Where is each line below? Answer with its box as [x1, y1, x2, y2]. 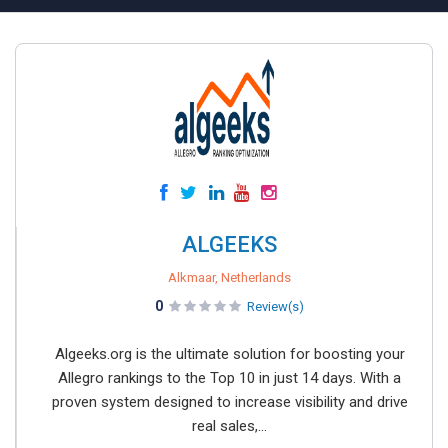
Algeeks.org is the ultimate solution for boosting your [54, 345, 405, 363]
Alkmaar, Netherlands [168, 270, 291, 285]
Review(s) [247, 299, 304, 314]
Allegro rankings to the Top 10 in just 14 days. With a [58, 369, 401, 387]
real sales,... [192, 417, 267, 435]
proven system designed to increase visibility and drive [51, 393, 408, 411]
